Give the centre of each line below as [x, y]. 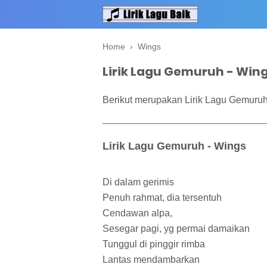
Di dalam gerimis [138, 182]
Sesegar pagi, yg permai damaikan [176, 229]
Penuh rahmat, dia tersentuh [162, 198]
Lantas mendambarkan [151, 260]
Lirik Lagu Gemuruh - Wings [174, 146]
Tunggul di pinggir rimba [154, 244]
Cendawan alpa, [137, 213]
